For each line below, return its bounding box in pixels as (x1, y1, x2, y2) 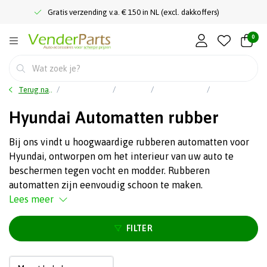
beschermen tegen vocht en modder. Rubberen (9, 165, 210, 176)
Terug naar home (18, 85, 49, 95)
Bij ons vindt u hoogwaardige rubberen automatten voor (9, 136, 249, 147)
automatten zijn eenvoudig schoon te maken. (9, 179, 203, 190)
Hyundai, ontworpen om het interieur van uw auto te (9, 151, 234, 162)
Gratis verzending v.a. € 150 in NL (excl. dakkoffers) (47, 8, 219, 17)
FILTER (126, 223, 153, 233)
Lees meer (9, 194, 54, 204)
